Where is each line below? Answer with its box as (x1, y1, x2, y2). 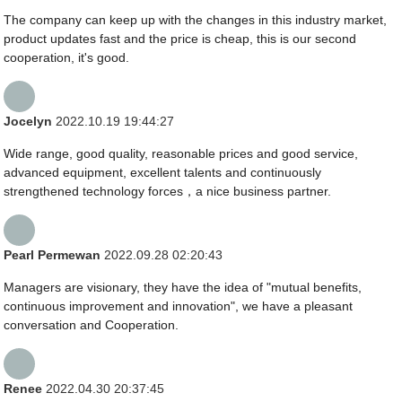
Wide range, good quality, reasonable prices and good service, (4, 146, 359, 162)
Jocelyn (4, 114, 53, 129)
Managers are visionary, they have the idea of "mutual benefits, (4, 280, 363, 295)
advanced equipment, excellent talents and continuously (4, 165, 322, 180)
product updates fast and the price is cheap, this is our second (4, 31, 357, 47)
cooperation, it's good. (4, 50, 130, 66)
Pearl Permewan (4, 248, 101, 263)
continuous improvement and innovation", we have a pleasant (4, 299, 354, 314)
